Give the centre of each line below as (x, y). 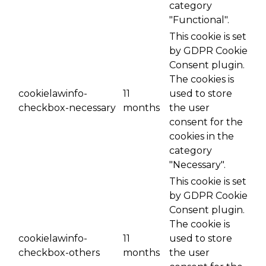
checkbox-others (59, 252)
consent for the (206, 122)
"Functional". (199, 20)
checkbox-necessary (67, 107)
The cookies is (202, 79)
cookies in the (202, 136)
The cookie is (199, 224)
